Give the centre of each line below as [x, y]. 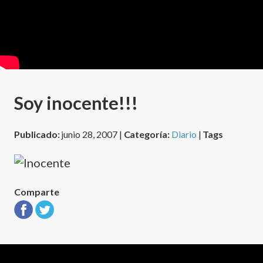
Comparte [37, 191]
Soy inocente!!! [76, 103]
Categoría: [147, 134]
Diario [184, 134]
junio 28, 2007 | [92, 134]
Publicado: [38, 134]
